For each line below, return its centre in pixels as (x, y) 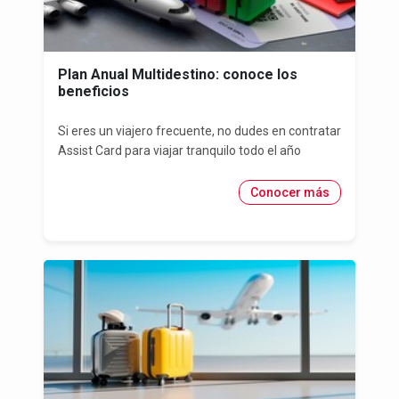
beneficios (94, 92)
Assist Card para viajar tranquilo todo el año (179, 151)
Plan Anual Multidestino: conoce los (178, 75)
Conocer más (290, 193)
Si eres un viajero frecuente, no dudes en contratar (199, 131)
